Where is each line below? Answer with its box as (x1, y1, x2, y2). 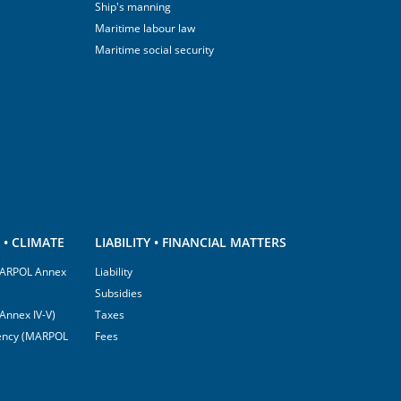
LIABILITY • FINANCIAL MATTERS (95, 234, 286, 251)
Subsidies (95, 286, 142, 301)
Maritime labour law (95, 21, 195, 36)
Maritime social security (95, 42, 214, 57)
